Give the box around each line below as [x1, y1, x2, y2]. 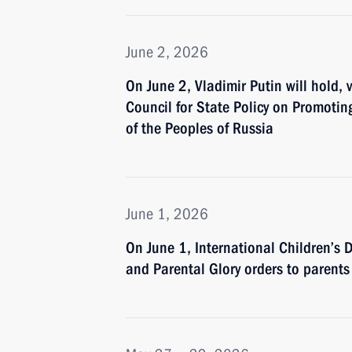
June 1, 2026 [126, 204, 208, 223]
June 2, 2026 [126, 42, 208, 61]
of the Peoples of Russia [126, 119, 273, 137]
